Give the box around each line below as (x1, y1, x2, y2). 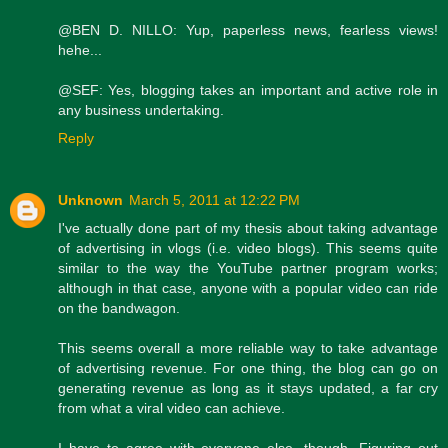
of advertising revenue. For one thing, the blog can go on (58, 359, 438, 376)
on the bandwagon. (58, 299, 180, 316)
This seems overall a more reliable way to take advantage (58, 339, 438, 356)
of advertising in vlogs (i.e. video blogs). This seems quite (58, 239, 438, 256)
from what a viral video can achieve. (58, 399, 285, 416)
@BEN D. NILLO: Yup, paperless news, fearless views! (58, 21, 438, 38)
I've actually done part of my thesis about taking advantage (58, 219, 438, 236)
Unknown (58, 191, 123, 208)
